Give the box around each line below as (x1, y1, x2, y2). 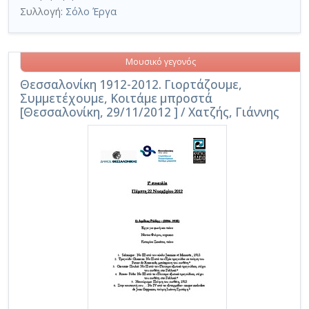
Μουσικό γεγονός (125, 56, 196, 68)
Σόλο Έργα (66, 5, 117, 19)
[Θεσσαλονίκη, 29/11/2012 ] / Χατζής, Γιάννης (20, 103, 279, 120)
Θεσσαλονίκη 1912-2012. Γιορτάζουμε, (20, 76, 242, 92)
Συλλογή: (20, 5, 66, 19)
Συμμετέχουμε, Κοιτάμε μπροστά (20, 90, 212, 106)
